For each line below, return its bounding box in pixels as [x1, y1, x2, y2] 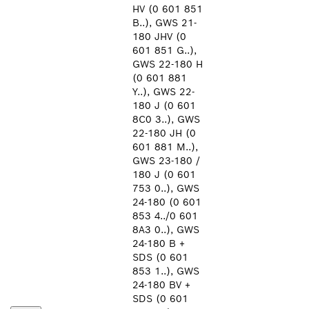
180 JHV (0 [132, 30, 186, 43]
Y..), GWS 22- [132, 86, 195, 98]
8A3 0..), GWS [132, 223, 199, 236]
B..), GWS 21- [132, 17, 197, 29]
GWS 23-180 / [132, 154, 200, 167]
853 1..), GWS [132, 265, 199, 277]
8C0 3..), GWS [132, 113, 200, 126]
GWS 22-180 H [132, 58, 203, 70]
